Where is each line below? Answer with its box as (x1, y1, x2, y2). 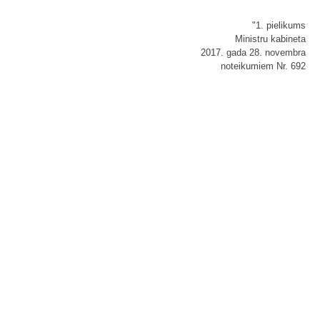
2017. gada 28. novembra (201, 47, 306, 59)
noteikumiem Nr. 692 (221, 61, 306, 72)
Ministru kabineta (235, 34, 306, 45)
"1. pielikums (252, 20, 306, 31)
